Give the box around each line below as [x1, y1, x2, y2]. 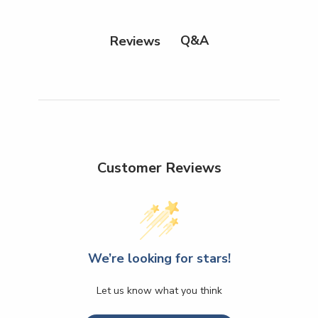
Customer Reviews [97, 158, 221, 178]
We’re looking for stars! [87, 250, 231, 268]
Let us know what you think [96, 284, 222, 298]
